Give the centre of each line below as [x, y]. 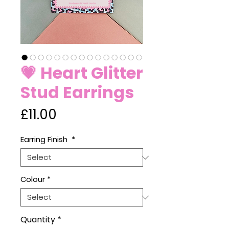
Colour [33, 179]
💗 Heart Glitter [82, 73]
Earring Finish [45, 139]
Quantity [38, 220]
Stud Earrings [77, 92]
